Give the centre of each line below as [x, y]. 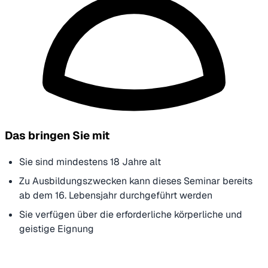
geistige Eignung [58, 229]
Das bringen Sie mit [57, 135]
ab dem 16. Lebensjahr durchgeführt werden [116, 195]
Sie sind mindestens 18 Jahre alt [90, 162]
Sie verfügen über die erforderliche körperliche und [131, 214]
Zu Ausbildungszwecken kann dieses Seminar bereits [136, 181]
